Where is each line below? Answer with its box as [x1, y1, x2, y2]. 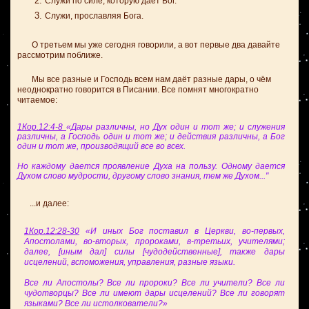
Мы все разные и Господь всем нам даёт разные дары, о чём [17, 74, 271, 84]
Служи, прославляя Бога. [45, 11, 143, 21]
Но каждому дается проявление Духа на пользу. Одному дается [17, 161, 285, 171]
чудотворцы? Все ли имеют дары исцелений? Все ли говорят [24, 288, 285, 298]
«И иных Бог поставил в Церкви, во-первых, [79, 226, 285, 236]
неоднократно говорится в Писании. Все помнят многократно [17, 85, 259, 94]
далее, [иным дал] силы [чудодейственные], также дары [24, 247, 285, 257]
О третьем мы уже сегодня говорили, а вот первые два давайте [17, 40, 280, 50]
